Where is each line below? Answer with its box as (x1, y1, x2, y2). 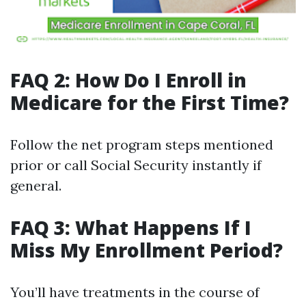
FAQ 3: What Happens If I (10, 214, 251, 240)
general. (10, 177, 61, 194)
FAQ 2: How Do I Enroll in (10, 67, 247, 93)
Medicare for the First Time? (10, 89, 289, 115)
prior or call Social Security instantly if (10, 156, 262, 173)
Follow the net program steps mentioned (10, 136, 273, 153)
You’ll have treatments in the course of (10, 283, 260, 301)
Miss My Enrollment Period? (10, 237, 283, 263)
